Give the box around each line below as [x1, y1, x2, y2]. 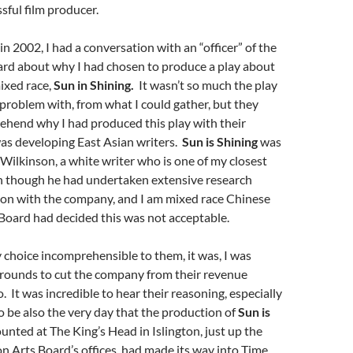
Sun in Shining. [54, 77, 139, 92]
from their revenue [147, 266, 247, 281]
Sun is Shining [182, 134, 258, 149]
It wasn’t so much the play [139, 77, 277, 92]
